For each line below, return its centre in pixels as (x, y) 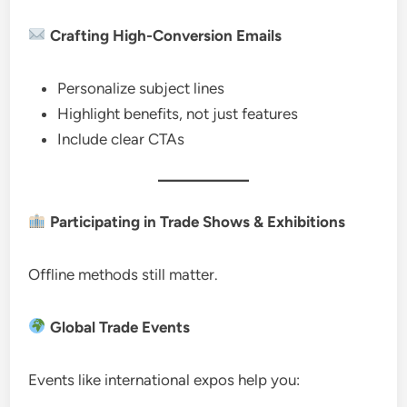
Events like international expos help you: (164, 379)
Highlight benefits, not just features (178, 113)
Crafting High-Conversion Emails (164, 35)
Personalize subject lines (141, 88)
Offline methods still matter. (124, 274)
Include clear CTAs (121, 139)
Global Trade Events (118, 327)
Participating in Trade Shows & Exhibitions (195, 221)
